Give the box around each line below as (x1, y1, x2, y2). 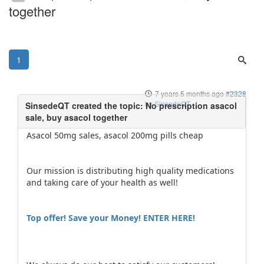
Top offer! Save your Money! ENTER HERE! (27, 212, 195, 223)
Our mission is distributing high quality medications (27, 165, 234, 176)
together (9, 2, 55, 20)
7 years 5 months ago (155, 88, 224, 98)
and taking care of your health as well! (27, 177, 178, 188)
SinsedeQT (154, 98, 190, 108)
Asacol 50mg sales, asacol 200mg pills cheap (27, 130, 203, 141)
